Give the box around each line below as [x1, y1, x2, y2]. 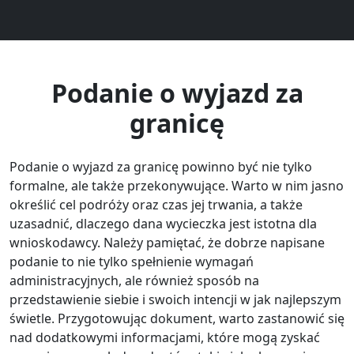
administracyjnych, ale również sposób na [9, 271, 259, 289]
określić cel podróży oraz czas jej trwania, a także [9, 195, 303, 213]
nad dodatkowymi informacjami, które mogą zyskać [9, 328, 320, 346]
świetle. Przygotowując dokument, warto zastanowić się [9, 309, 345, 327]
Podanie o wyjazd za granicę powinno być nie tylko [9, 157, 312, 175]
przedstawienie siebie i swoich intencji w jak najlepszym [9, 290, 341, 308]
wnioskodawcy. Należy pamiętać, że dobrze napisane [9, 233, 325, 251]
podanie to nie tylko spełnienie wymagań [9, 252, 254, 270]
